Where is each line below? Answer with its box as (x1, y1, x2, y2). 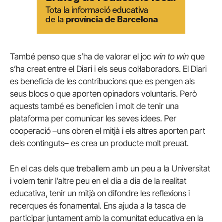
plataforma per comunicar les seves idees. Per (10, 113, 176, 123)
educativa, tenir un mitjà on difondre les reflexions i (10, 188, 190, 198)
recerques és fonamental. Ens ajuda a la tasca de (10, 200, 186, 211)
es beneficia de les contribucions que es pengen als (10, 76, 195, 86)
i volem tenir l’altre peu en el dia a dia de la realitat (10, 175, 186, 186)
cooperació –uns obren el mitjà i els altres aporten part (10, 125, 205, 136)
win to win (153, 51, 189, 61)
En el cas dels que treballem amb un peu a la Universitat (10, 163, 210, 173)
